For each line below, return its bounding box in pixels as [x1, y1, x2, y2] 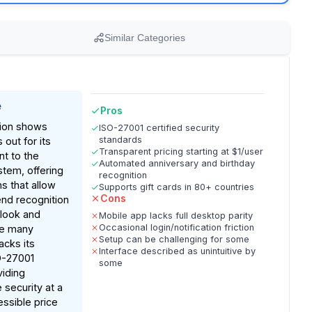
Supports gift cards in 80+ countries [99, 182, 255, 192]
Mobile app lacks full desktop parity [99, 210, 253, 221]
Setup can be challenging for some [99, 234, 250, 244]
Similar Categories [104, 32, 185, 43]
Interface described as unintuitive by [99, 246, 256, 256]
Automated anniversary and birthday [99, 158, 256, 169]
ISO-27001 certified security [99, 123, 220, 133]
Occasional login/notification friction [99, 222, 255, 233]
